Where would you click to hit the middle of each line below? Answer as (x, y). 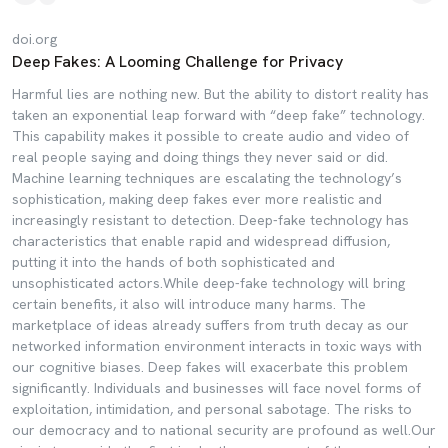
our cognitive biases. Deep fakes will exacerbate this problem (210, 367)
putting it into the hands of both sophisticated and (173, 262)
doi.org (34, 39)
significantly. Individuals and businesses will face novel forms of (216, 388)
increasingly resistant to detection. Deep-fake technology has (210, 220)
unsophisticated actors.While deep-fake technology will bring (208, 283)
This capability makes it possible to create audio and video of (210, 136)
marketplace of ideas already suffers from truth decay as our (210, 325)
